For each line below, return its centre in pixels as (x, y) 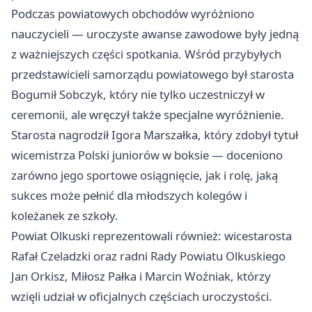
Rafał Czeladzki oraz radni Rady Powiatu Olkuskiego (148, 256)
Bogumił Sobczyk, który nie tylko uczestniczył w (138, 94)
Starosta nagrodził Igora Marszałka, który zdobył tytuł (155, 134)
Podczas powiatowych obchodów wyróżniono (133, 13)
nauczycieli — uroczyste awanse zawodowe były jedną (155, 33)
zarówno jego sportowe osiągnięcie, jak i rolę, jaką (145, 175)
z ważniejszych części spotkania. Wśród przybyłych (146, 54)
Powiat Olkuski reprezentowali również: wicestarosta (151, 235)
